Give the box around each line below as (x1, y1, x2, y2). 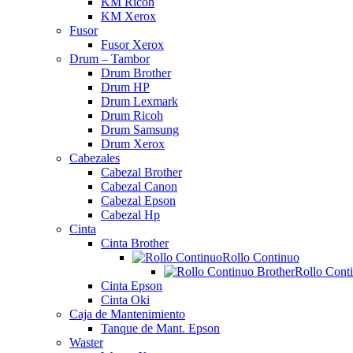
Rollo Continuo (222, 251, 299, 264)
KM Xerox (101, 9, 156, 23)
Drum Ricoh (101, 109, 163, 122)
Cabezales (69, 151, 120, 165)
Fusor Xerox (101, 38, 164, 51)
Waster (69, 336, 103, 349)
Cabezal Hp (101, 208, 160, 221)
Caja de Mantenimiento (69, 307, 185, 321)
